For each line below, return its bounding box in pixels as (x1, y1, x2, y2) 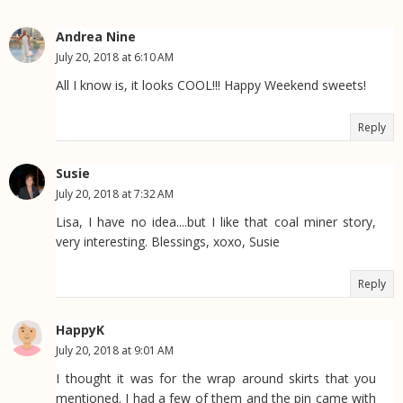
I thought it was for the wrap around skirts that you (56, 369, 376, 387)
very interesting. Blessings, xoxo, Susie (56, 232, 280, 250)
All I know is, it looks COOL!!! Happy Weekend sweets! (56, 76, 366, 94)
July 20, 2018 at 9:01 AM (56, 342, 174, 358)
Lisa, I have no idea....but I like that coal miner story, (56, 212, 376, 230)
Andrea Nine (56, 27, 136, 45)
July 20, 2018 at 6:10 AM (56, 49, 174, 65)
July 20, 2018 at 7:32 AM (56, 185, 174, 201)
